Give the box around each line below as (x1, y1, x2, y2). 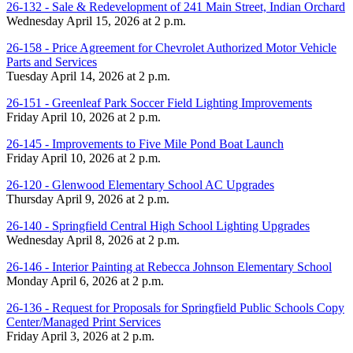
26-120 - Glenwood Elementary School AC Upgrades (6, 177, 274, 191)
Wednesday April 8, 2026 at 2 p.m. (6, 232, 180, 247)
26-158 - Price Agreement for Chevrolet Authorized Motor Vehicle (6, 40, 336, 54)
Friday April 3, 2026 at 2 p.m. (6, 329, 154, 343)
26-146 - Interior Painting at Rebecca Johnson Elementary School (6, 259, 332, 273)
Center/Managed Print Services (6, 314, 161, 329)
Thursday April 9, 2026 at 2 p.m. (6, 191, 169, 206)
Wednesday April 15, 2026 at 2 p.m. (6, 13, 186, 28)
